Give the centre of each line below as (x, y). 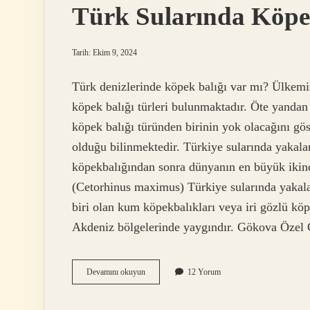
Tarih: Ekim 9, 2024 (104, 53)
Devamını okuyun (116, 272)
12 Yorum (204, 272)
